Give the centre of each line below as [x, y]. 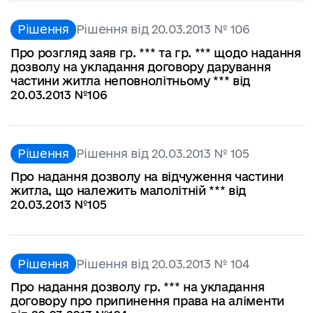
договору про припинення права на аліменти [147, 300]
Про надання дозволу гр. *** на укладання [138, 286]
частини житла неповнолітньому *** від [131, 80]
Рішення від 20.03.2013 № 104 [162, 263]
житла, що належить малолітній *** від [129, 191]
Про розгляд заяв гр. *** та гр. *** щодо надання [156, 52]
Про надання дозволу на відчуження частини [147, 177]
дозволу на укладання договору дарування [141, 66]
